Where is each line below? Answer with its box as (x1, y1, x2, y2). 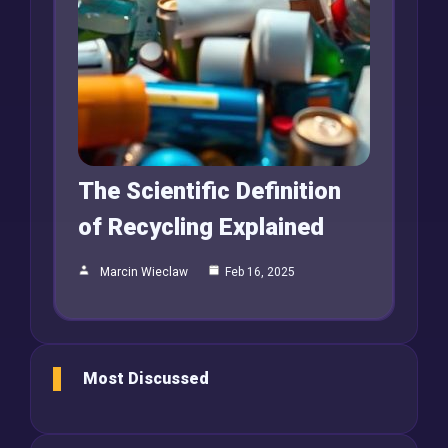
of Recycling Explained (78, 213, 324, 242)
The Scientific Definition (78, 177, 341, 206)
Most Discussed (83, 369, 209, 389)
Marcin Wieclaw (100, 265, 188, 280)
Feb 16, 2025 (225, 265, 295, 280)
